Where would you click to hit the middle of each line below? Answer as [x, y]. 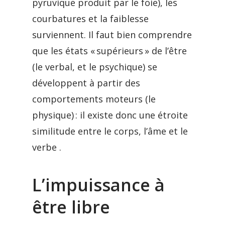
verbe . [47, 147]
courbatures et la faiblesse [90, 19]
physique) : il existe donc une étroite [110, 115]
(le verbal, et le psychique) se [95, 67]
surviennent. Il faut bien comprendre [112, 35]
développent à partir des [86, 83]
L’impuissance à [98, 185]
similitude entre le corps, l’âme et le [110, 131]
